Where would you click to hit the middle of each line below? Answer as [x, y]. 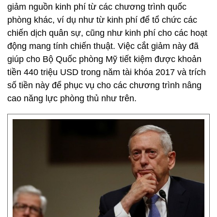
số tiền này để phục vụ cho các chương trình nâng [104, 85]
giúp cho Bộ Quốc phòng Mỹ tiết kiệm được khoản [104, 59]
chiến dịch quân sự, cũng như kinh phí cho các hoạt [107, 33]
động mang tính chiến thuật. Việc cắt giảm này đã [103, 46]
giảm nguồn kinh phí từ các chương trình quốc [97, 7]
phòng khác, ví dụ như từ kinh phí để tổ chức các [102, 20]
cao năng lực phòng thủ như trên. [72, 98]
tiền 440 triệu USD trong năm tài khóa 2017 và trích [107, 72]
